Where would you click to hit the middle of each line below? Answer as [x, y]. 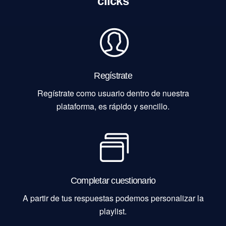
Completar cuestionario [113, 180]
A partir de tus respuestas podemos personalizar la [113, 198]
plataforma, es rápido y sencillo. [113, 106]
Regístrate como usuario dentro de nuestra [113, 93]
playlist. [113, 211]
